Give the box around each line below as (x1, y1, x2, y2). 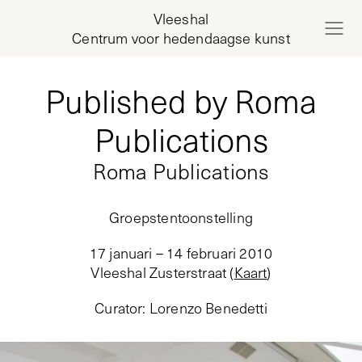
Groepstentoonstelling (109, 208, 253, 227)
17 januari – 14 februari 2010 (89, 243, 273, 263)
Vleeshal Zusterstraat (90, 263, 227, 282)
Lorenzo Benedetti (149, 298, 267, 318)
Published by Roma (45, 78, 317, 122)
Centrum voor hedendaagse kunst (72, 28, 290, 48)
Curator (95, 298, 143, 318)
